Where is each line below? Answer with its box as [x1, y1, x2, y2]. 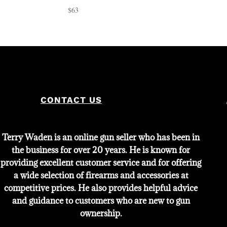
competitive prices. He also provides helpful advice [4, 182, 198, 194]
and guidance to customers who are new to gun [12, 195, 190, 206]
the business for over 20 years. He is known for [12, 144, 191, 156]
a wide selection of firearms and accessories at [13, 169, 188, 181]
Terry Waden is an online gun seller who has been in [2, 131, 200, 143]
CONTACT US [40, 94, 102, 105]
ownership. [80, 207, 122, 219]
